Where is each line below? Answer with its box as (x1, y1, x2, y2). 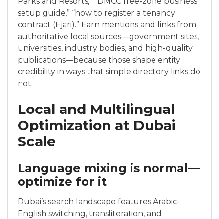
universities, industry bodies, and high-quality (18, 44, 193, 53)
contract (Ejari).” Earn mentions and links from (18, 20, 196, 29)
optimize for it (18, 175, 107, 189)
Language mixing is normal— (18, 161, 200, 175)
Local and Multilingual (18, 101, 175, 117)
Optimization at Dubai (18, 117, 175, 133)
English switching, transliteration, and (18, 209, 162, 218)
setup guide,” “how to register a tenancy (18, 8, 175, 18)
